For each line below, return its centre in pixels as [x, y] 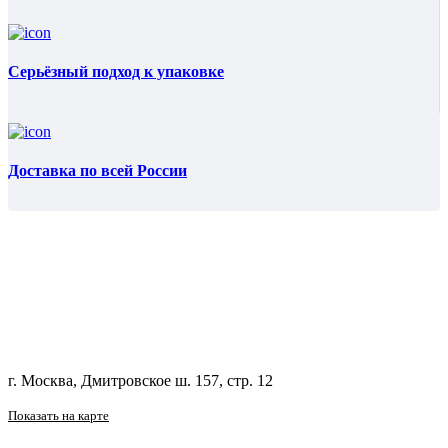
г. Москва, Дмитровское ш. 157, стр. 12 [140, 381]
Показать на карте [58, 416]
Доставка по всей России [97, 170]
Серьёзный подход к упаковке [116, 72]
